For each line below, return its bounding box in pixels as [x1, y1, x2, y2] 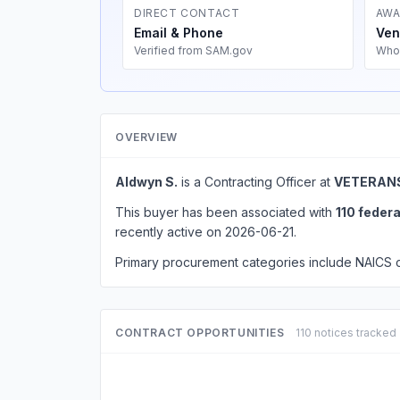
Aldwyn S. [115, 174, 178, 189]
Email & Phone [134, 25, 223, 40]
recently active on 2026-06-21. [115, 224, 296, 239]
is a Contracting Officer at [178, 174, 334, 189]
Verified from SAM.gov [134, 44, 253, 57]
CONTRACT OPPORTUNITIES [115, 326, 285, 339]
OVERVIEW [115, 130, 178, 144]
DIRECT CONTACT [134, 6, 240, 20]
